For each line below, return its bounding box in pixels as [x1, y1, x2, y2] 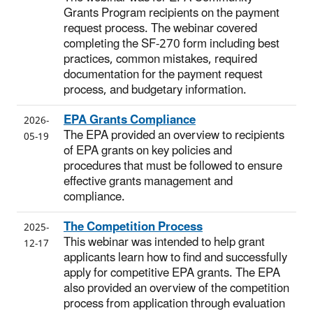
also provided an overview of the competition [64, 275, 289, 301]
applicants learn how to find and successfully [64, 245, 287, 270]
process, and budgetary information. [64, 77, 249, 103]
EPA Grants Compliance [64, 107, 196, 133]
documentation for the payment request [64, 61, 263, 87]
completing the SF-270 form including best [64, 31, 279, 57]
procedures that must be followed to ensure [64, 153, 282, 179]
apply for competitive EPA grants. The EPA [64, 260, 280, 286]
